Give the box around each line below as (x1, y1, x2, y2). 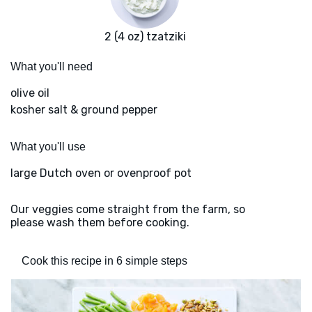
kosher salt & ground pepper (10, 103, 157, 117)
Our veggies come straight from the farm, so (10, 203, 245, 217)
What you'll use (10, 141, 86, 153)
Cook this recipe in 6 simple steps (22, 255, 187, 267)
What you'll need (10, 61, 93, 73)
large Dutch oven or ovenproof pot (10, 166, 192, 180)
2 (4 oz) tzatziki (104, 30, 186, 44)
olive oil (10, 86, 49, 100)
